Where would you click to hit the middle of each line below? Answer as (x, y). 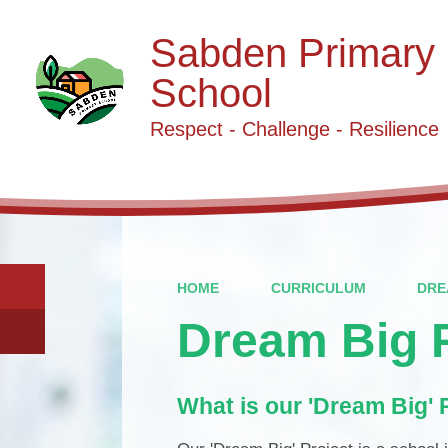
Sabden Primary (292, 52)
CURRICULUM (318, 287)
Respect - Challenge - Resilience (294, 128)
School (210, 92)
